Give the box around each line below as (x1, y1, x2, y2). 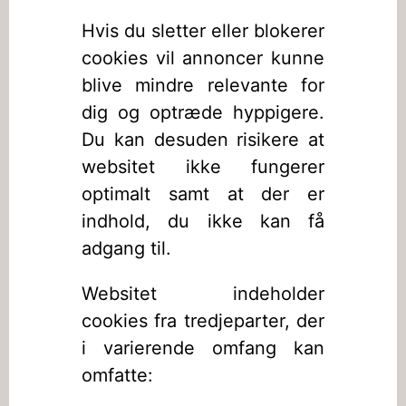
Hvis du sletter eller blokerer (82, 20, 324, 42)
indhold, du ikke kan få (82, 210, 324, 232)
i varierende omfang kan (82, 337, 324, 359)
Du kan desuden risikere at (82, 129, 324, 150)
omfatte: (82, 364, 153, 386)
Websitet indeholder (82, 283, 324, 304)
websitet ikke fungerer (82, 156, 324, 178)
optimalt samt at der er (82, 183, 324, 205)
